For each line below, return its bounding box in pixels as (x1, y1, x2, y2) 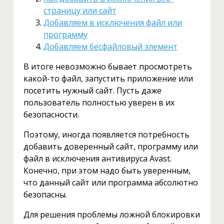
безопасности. (23, 108, 79, 120)
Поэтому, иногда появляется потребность (23, 128, 189, 140)
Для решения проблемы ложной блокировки (23, 208, 200, 220)
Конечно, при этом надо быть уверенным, (23, 164, 190, 176)
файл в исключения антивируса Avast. (23, 152, 171, 164)
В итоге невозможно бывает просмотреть (23, 60, 192, 72)
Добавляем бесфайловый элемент (43, 40, 177, 52)
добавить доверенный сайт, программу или (23, 140, 198, 152)
